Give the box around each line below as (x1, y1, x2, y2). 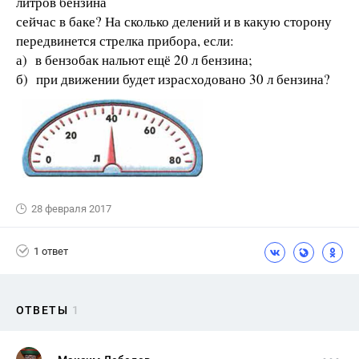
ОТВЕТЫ (16, 304, 68, 317)
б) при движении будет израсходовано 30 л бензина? (16, 70, 330, 88)
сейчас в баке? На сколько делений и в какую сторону (16, 12, 332, 30)
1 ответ (34, 244, 68, 257)
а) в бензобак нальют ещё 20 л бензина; (16, 50, 252, 69)
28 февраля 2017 (31, 203, 111, 215)
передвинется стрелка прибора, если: (16, 31, 234, 50)
